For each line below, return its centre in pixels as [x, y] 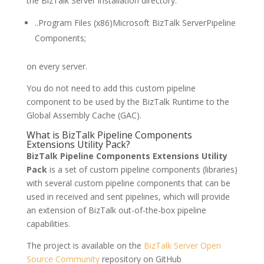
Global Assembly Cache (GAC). [84, 115]
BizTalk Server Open [182, 245]
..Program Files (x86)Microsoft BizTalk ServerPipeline [135, 23]
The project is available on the [85, 245]
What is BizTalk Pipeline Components [109, 135]
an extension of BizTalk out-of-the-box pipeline [116, 210]
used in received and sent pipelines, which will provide [128, 197]
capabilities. [48, 224]
